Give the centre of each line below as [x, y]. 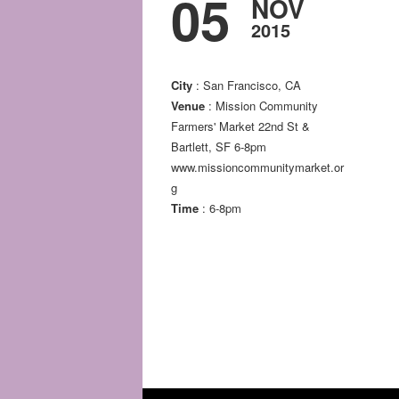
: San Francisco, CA [247, 85]
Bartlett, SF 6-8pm [219, 147]
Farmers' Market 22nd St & [240, 126]
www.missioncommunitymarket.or [257, 167]
